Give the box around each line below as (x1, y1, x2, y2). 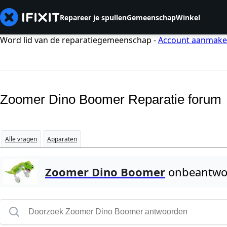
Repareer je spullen (60, 12, 127, 22)
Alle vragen (5, 135, 37, 144)
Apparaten (47, 135, 77, 144)
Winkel (176, 12, 200, 22)
